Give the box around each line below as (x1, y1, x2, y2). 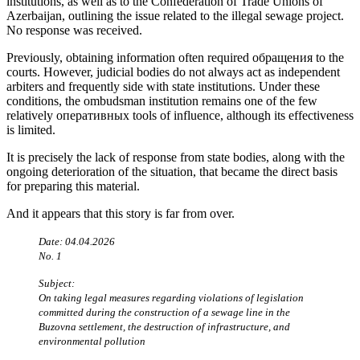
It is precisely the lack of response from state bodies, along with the (6, 149, 345, 164)
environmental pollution (39, 334, 145, 347)
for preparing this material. (6, 178, 140, 193)
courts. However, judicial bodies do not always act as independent (6, 64, 340, 79)
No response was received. (6, 22, 142, 37)
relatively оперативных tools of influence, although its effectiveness (6, 108, 354, 122)
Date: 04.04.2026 (39, 235, 115, 247)
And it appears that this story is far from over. (6, 206, 235, 220)
